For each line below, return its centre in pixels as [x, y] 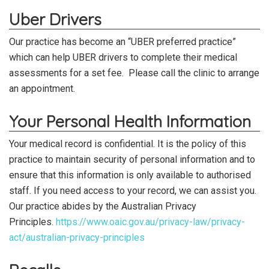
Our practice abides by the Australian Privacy [103, 206]
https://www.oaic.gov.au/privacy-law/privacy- [150, 222]
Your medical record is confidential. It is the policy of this [128, 144]
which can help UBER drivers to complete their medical [123, 57]
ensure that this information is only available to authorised [130, 175]
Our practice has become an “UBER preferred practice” [122, 41]
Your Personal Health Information [130, 121]
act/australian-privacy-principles [77, 237]
